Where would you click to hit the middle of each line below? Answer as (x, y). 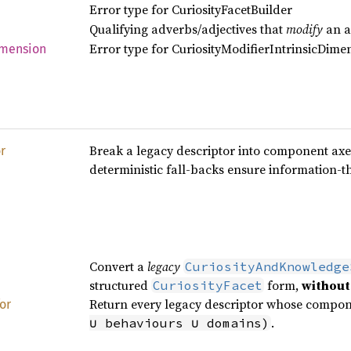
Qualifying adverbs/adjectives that (187, 29)
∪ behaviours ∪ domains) (179, 323)
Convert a (118, 266)
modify (304, 29)
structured (120, 285)
